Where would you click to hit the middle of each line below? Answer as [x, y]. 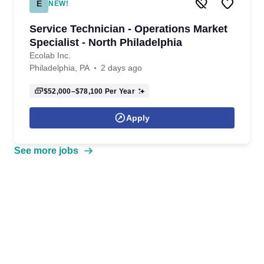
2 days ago [121, 68]
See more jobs [46, 151]
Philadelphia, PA [60, 68]
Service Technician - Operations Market [128, 29]
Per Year [119, 91]
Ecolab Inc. [50, 55]
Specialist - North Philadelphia [106, 42]
